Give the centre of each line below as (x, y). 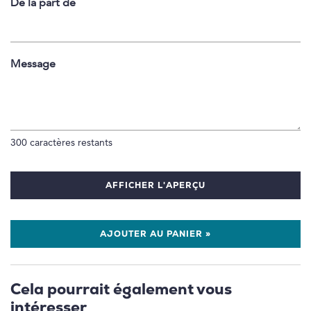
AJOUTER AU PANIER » (155, 234)
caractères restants (70, 143)
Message (33, 64)
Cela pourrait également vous (121, 290)
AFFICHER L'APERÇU (155, 186)
